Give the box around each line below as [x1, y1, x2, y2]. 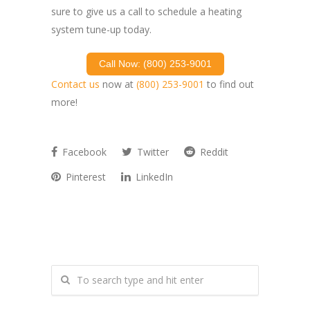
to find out [204, 77, 254, 91]
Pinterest [63, 170, 106, 183]
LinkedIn [133, 170, 173, 183]
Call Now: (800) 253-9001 [98, 57, 212, 69]
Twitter [134, 145, 169, 158]
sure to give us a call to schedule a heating [51, 4, 241, 18]
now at [100, 77, 136, 91]
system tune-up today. [51, 22, 152, 36]
